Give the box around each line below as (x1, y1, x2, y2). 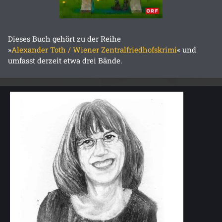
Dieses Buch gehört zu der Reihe (8, 34, 121, 44)
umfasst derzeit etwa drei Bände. (8, 55, 122, 66)
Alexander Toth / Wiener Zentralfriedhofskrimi (11, 45, 177, 55)
